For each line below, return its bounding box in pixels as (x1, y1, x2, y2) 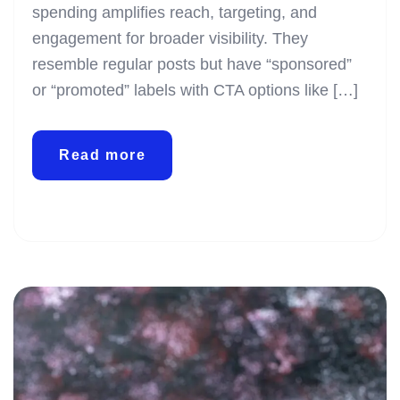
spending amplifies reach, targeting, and (32, 3, 317, 21)
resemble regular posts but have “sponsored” (32, 54, 352, 73)
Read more (59, 146, 146, 162)
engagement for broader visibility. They (32, 29, 308, 47)
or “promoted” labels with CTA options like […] (32, 80, 358, 99)
